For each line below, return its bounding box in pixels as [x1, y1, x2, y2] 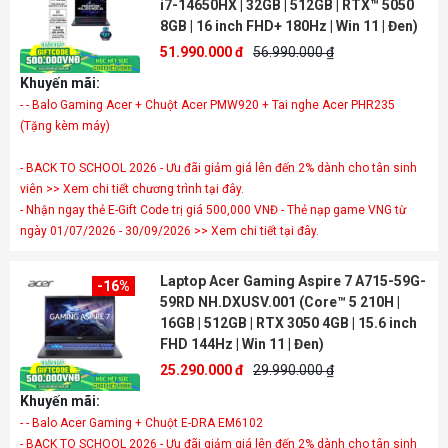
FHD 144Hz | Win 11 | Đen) [160, 336, 324, 352]
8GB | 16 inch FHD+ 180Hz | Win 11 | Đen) [160, 18, 418, 34]
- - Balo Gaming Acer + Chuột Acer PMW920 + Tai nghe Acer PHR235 [20, 98, 395, 112]
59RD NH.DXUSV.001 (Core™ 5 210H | [160, 294, 400, 310]
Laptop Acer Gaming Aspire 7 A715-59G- [160, 273, 426, 289]
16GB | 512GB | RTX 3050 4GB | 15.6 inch [160, 315, 417, 331]
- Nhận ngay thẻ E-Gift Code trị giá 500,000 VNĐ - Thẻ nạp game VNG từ [20, 203, 406, 217]
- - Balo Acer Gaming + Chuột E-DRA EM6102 [20, 416, 263, 430]
